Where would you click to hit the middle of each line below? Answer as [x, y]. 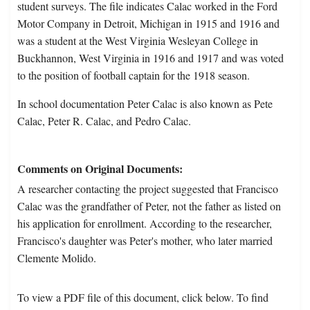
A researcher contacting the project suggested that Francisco [148, 189]
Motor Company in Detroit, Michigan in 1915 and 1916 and [148, 24]
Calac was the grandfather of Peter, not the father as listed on [149, 206]
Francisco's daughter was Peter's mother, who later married [145, 241]
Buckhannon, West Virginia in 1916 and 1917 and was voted [151, 58]
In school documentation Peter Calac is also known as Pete [145, 104]
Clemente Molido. [57, 258]
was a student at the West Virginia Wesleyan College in [138, 41]
